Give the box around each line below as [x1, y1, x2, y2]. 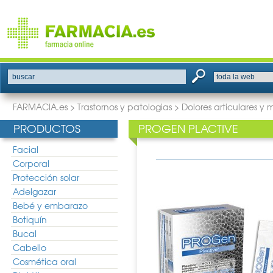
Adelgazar [13, 185, 56, 197]
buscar [12, 73, 35, 81]
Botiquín [13, 213, 47, 225]
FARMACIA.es [13, 101, 68, 113]
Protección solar [13, 171, 79, 183]
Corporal [13, 157, 49, 169]
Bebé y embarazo [13, 199, 88, 211]
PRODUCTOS [13, 120, 80, 136]
